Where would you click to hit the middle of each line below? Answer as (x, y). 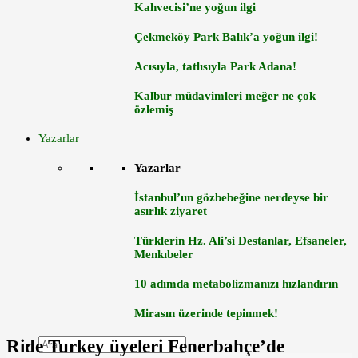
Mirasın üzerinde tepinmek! (206, 314)
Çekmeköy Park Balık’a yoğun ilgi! (226, 36)
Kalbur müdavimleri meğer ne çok (225, 95)
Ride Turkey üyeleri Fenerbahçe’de (145, 346)
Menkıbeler (164, 255)
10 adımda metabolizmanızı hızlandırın (236, 284)
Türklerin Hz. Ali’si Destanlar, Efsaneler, (241, 241)
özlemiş (154, 109)
